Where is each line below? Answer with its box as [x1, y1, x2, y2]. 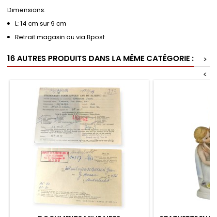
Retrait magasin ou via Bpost [15, 32, 106, 42]
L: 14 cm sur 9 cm [15, 19, 68, 28]
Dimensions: [7, 5, 47, 15]
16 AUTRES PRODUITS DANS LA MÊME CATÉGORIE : [7, 53, 194, 64]
